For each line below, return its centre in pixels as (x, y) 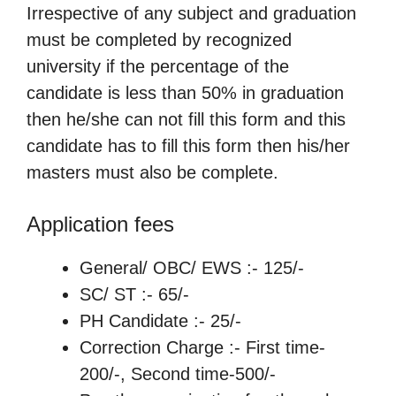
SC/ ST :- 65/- (134, 294)
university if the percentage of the (158, 66)
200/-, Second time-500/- (178, 373)
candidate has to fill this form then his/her (188, 145)
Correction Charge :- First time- (202, 347)
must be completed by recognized (159, 39)
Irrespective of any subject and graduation (191, 13)
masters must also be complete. (152, 172)
